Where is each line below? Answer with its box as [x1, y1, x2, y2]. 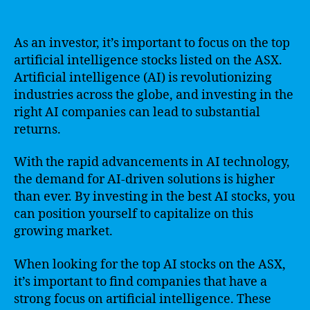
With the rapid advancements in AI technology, [14, 154, 290, 170]
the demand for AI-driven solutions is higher [14, 172, 275, 188]
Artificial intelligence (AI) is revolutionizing [14, 69, 272, 86]
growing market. [14, 224, 113, 239]
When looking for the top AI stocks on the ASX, [14, 256, 286, 273]
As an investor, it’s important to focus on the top [14, 35, 290, 51]
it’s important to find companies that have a [14, 273, 267, 290]
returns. [14, 121, 61, 138]
